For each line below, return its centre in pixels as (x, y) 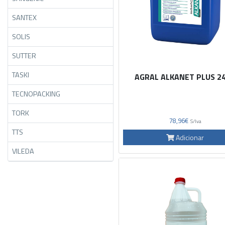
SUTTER (24, 55)
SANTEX (24, 17)
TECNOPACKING (36, 94)
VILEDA (23, 151)
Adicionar (189, 137)
